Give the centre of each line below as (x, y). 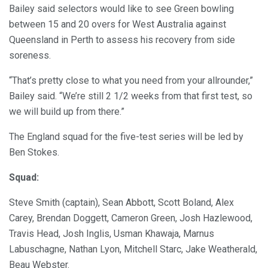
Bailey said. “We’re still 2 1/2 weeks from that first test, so (131, 96)
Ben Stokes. (34, 152)
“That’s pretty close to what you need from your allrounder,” (131, 80)
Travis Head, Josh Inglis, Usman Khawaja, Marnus (112, 233)
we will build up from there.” (67, 111)
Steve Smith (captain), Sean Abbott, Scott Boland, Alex (121, 202)
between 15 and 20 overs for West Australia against (118, 24)
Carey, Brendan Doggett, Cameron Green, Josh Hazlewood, (131, 218)
